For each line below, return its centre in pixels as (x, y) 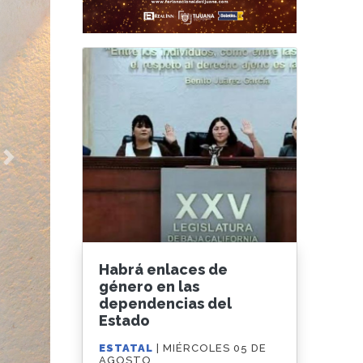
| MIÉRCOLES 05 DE (212, 348)
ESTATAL (128, 348)
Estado (125, 321)
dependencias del (166, 304)
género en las (149, 287)
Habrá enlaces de (164, 270)
